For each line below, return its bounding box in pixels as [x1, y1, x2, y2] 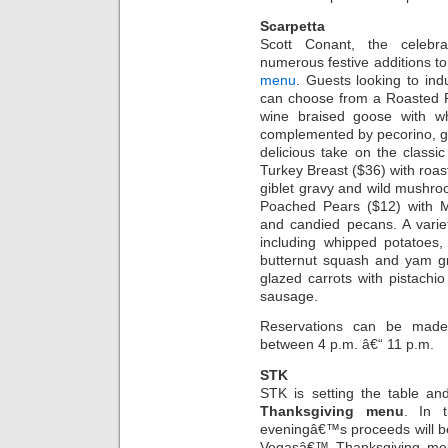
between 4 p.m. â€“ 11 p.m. [260, 336, 434, 353]
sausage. [260, 287, 318, 304]
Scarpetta [260, 17, 325, 34]
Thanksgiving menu [260, 402, 404, 419]
